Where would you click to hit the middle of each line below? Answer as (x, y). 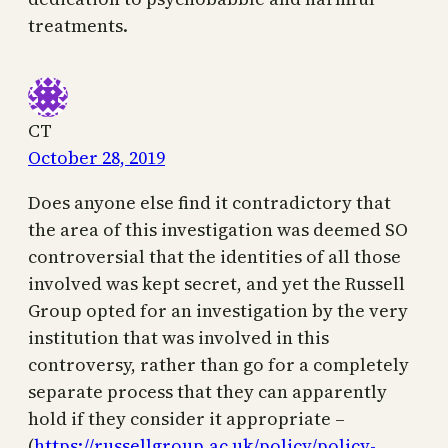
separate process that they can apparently (207, 392)
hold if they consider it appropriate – (186, 419)
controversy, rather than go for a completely (218, 365)
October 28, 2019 (96, 158)
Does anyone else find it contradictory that (209, 203)
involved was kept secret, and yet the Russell (216, 284)
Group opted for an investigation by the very (218, 311)
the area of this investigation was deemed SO (218, 230)
